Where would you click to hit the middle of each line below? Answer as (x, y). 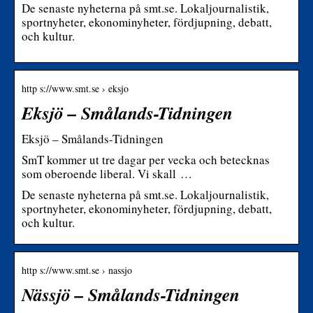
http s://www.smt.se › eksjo (75, 88)
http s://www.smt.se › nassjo (77, 270)
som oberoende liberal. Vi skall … (107, 173)
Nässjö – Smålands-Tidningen (131, 294)
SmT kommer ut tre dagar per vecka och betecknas (146, 159)
